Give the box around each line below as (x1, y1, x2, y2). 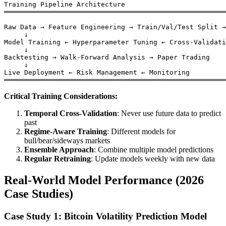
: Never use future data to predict (117, 109, 221, 118)
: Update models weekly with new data (91, 154, 215, 163)
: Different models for (107, 127, 176, 136)
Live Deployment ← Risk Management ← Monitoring (4, 69, 190, 77)
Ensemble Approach (24, 145, 94, 154)
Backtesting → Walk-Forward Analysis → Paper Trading (4, 53, 210, 62)
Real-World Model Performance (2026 (4, 174, 204, 187)
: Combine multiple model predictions (94, 145, 213, 154)
